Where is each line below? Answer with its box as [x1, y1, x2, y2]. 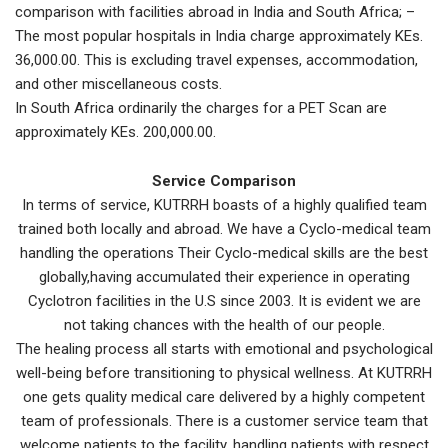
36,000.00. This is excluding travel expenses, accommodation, [15, 51, 418, 70]
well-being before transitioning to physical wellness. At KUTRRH [16, 364, 432, 383]
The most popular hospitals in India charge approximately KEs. [15, 27, 423, 46]
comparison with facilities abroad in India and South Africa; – [15, 3, 415, 22]
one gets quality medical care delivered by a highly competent [23, 388, 425, 407]
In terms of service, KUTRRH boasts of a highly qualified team [21, 196, 427, 215]
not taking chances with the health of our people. [63, 316, 385, 335]
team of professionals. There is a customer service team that [20, 412, 428, 431]
